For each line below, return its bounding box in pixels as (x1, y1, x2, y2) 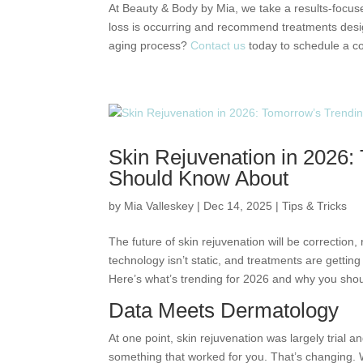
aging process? (109, 39, 191, 52)
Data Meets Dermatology (109, 298, 340, 322)
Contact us (190, 39, 246, 52)
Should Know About (109, 166, 289, 190)
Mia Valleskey (124, 199, 194, 212)
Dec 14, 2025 (203, 199, 273, 212)
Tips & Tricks (282, 199, 348, 212)
